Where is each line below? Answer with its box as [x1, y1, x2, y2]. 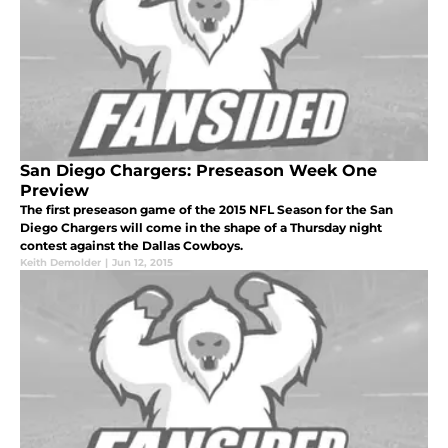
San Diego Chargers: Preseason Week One [20, 161, 377, 181]
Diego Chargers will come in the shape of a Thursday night [20, 220, 382, 236]
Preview [20, 181, 89, 201]
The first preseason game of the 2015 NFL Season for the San [20, 202, 393, 218]
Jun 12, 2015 [112, 256, 173, 270]
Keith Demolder [20, 256, 101, 270]
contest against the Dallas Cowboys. [20, 238, 243, 254]
